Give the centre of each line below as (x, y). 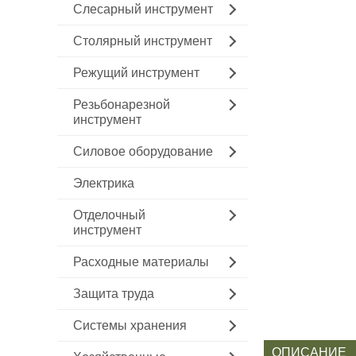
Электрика (104, 183)
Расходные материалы (141, 262)
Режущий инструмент (136, 73)
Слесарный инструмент (143, 9)
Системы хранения (130, 325)
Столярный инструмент (143, 41)
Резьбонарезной (122, 104)
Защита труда (114, 294)
